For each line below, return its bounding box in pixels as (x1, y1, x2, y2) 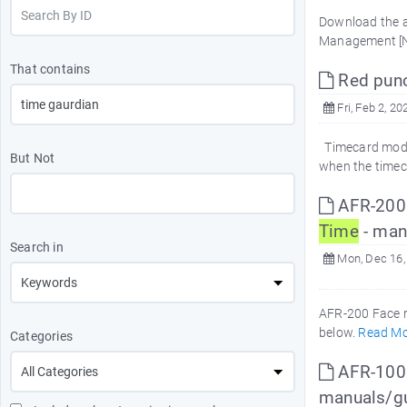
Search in (10, 240, 64, 254)
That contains (10, 62, 91, 76)
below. (319, 325, 359, 340)
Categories (10, 329, 73, 343)
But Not (10, 151, 55, 165)
